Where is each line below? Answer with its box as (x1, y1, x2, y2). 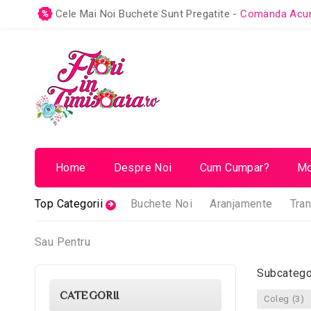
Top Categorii (35, 197, 103, 210)
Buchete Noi (130, 197, 193, 210)
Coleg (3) (264, 294, 305, 304)
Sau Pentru (35, 235, 90, 249)
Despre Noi (113, 161, 172, 174)
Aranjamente (210, 197, 273, 210)
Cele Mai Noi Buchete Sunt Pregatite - (56, 8, 241, 20)
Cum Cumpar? (199, 161, 270, 174)
